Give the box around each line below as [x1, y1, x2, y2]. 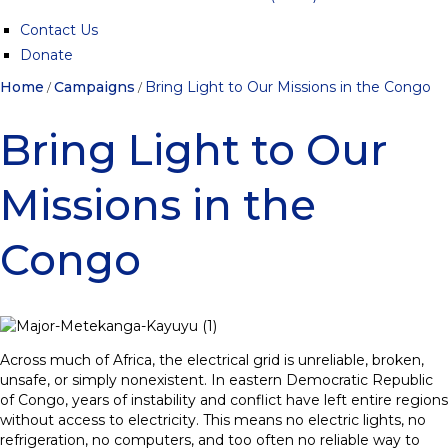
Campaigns [54, 78, 135, 96]
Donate [20, 46, 73, 64]
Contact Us [20, 21, 98, 39]
